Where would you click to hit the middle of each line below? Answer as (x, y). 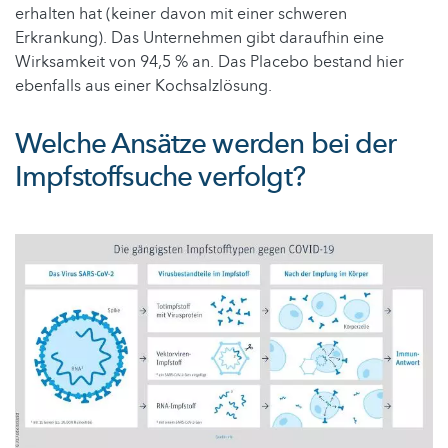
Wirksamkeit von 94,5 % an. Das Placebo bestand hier (209, 61)
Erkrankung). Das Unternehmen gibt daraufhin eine (199, 37)
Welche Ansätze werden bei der (206, 143)
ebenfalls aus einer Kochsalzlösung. (143, 85)
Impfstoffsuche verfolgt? (160, 176)
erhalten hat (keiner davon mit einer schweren (181, 13)
